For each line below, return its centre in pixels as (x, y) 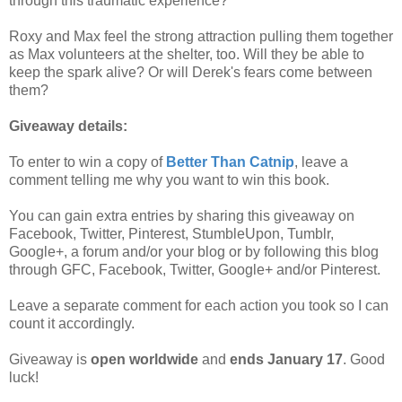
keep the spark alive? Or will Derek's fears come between (191, 72)
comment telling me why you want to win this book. (169, 179)
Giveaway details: (68, 126)
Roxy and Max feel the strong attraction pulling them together (201, 36)
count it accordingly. (72, 323)
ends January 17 (286, 359)
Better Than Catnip (230, 162)
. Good (364, 359)
